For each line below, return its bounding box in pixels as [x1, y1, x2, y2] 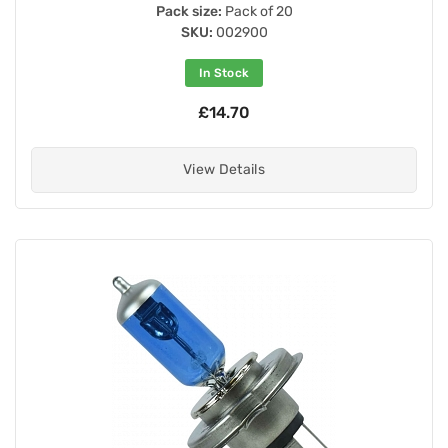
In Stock [198, 65, 250, 80]
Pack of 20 [221, 2, 293, 20]
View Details [182, 160, 266, 178]
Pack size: [155, 2, 222, 20]
